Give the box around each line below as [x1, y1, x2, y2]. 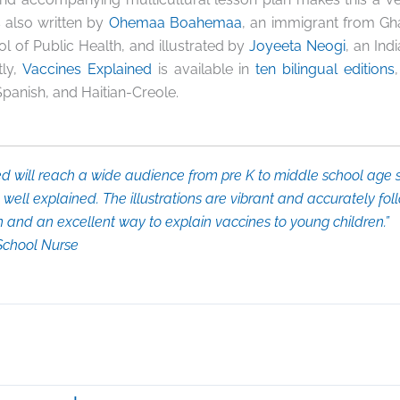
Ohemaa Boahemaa [108, 13, 243, 31]
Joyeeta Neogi [249, 37, 346, 54]
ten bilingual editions [255, 60, 396, 78]
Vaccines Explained [21, 60, 152, 78]
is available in [151, 60, 256, 78]
